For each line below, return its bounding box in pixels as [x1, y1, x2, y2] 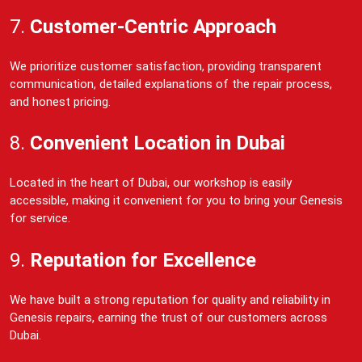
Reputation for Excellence [30, 248, 256, 271]
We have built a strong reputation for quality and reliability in [10, 292, 330, 307]
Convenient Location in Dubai [30, 132, 285, 155]
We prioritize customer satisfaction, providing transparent [10, 58, 322, 74]
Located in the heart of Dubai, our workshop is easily [10, 175, 292, 191]
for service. [10, 211, 70, 226]
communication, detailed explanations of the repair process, [10, 76, 332, 91]
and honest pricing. [10, 94, 111, 109]
